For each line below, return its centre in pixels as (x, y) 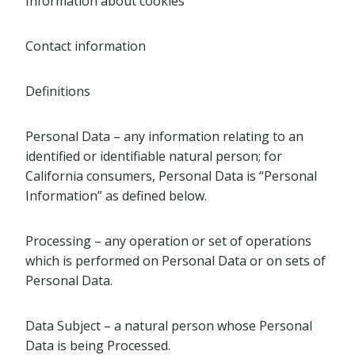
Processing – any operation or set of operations (168, 241)
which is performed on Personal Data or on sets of (176, 261)
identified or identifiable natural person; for (154, 156)
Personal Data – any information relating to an (164, 136)
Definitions (58, 91)
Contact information (86, 46)
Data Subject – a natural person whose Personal (169, 326)
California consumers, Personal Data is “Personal (171, 176)
